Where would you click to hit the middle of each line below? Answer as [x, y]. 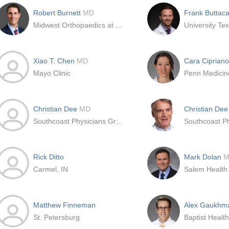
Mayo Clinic [52, 73]
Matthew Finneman [64, 205]
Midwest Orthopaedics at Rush [119, 25]
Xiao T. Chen [55, 61]
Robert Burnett [58, 13]
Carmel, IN [51, 169]
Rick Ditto [49, 157]
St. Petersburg [56, 217]
